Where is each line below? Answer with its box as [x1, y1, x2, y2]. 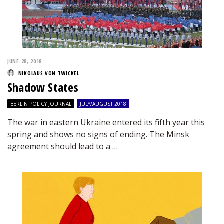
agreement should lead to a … [7, 141, 118, 152]
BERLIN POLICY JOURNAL [10, 100, 71, 107]
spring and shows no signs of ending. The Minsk [7, 129, 189, 140]
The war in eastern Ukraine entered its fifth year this [7, 117, 205, 128]
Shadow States [7, 79, 79, 95]
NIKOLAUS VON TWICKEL [18, 69, 79, 77]
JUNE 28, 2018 [7, 57, 42, 65]
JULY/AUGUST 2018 [80, 100, 126, 107]
